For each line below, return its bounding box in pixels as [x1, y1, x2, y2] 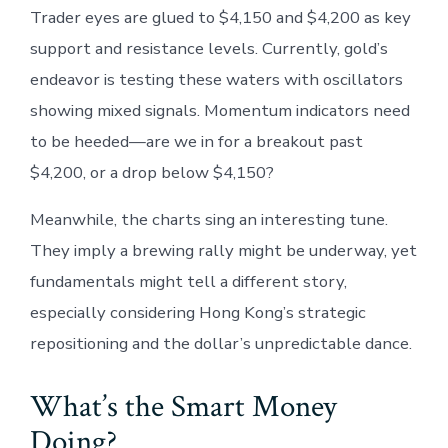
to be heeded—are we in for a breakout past [29, 129, 363, 153]
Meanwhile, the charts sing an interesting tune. [29, 207, 388, 231]
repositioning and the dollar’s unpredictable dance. [29, 331, 412, 355]
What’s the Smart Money [29, 386, 337, 427]
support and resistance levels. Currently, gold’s [29, 36, 388, 60]
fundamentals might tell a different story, [29, 269, 347, 293]
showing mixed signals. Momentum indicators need [29, 98, 410, 122]
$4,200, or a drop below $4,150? [29, 160, 274, 184]
